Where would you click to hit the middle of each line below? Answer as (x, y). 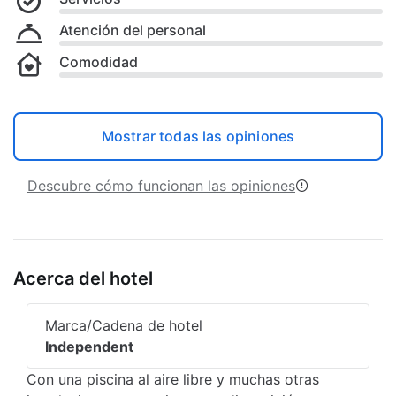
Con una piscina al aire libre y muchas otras (173, 379)
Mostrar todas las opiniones (198, 136)
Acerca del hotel (83, 278)
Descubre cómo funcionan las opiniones (161, 185)
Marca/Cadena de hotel (124, 325)
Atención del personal (133, 30)
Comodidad (99, 61)
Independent (89, 346)
